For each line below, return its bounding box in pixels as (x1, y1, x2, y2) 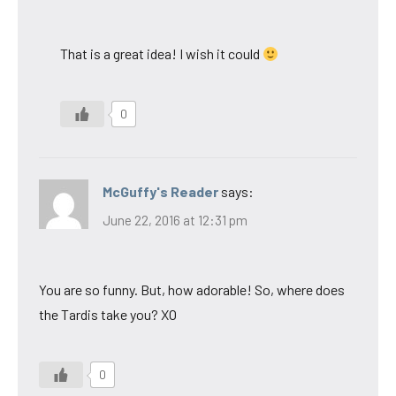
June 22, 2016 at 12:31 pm (103, 211, 247, 228)
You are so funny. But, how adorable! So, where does (39, 280, 345, 298)
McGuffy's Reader (103, 183, 218, 201)
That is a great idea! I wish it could (60, 45, 263, 63)
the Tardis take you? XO (39, 305, 177, 323)
